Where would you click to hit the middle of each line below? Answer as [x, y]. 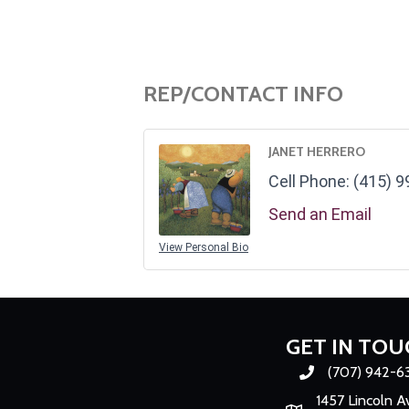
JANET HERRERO [317, 151]
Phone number [345, 373]
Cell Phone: [309, 181]
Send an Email [320, 214]
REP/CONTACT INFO [243, 93]
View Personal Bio [204, 247]
